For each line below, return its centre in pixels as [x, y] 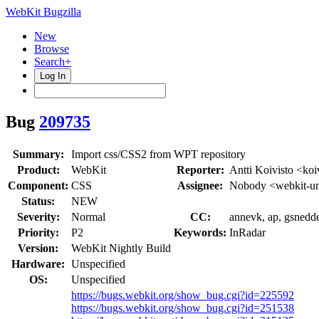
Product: [38, 169]
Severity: [38, 216]
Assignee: [200, 185]
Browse [52, 49]
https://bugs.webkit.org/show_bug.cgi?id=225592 [183, 295]
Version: [38, 248]
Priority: [38, 232]
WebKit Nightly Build [121, 248]
